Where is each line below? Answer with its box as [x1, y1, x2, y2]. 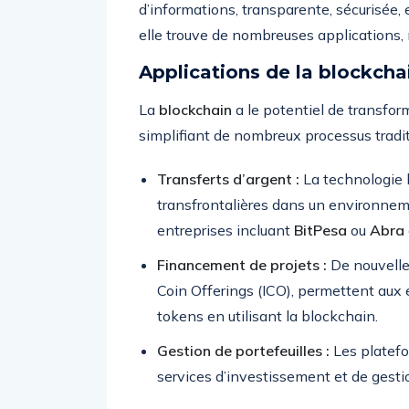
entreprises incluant [157, 221, 294, 239]
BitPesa [294, 221, 347, 239]
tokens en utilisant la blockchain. [157, 307, 378, 325]
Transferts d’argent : [157, 170, 299, 188]
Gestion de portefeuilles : [157, 341, 330, 360]
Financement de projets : [157, 256, 327, 274]
